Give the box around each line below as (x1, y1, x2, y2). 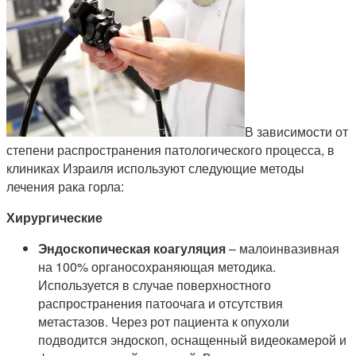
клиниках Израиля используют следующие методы (6, 159, 304, 178)
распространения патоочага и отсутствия (38, 294, 283, 313)
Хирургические (6, 208, 103, 227)
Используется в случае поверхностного (38, 276, 271, 295)
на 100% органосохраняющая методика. (38, 257, 276, 277)
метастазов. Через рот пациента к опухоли (38, 312, 289, 331)
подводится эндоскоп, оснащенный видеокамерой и (38, 331, 346, 350)
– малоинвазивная (226, 239, 339, 258)
